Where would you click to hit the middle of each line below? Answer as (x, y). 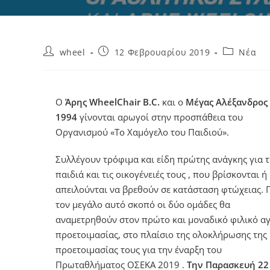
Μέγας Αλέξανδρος (227, 102)
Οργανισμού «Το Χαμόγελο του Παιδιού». (142, 132)
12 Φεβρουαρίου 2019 (162, 52)
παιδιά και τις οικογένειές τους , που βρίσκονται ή (161, 174)
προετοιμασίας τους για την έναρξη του (139, 250)
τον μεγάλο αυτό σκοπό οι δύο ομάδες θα (143, 204)
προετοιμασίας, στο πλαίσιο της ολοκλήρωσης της (161, 234)
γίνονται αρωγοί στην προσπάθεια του (160, 117)
